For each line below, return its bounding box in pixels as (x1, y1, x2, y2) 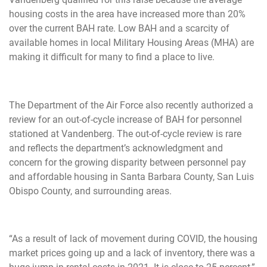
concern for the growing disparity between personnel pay (9, 156, 246, 168)
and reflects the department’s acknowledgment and (9, 142, 223, 154)
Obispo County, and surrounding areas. (9, 185, 172, 197)
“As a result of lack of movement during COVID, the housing (9, 233, 257, 245)
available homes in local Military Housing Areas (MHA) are (9, 37, 254, 49)
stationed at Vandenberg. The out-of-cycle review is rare (9, 128, 241, 139)
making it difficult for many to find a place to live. (9, 51, 215, 63)
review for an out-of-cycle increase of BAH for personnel (9, 113, 242, 125)
